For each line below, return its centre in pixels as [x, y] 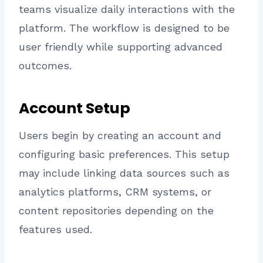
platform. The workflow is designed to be [124, 28]
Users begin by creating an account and [120, 136]
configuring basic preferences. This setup [124, 154]
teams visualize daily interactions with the [127, 9]
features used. [55, 230]
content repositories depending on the [116, 211]
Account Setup [75, 108]
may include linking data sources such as [124, 173]
